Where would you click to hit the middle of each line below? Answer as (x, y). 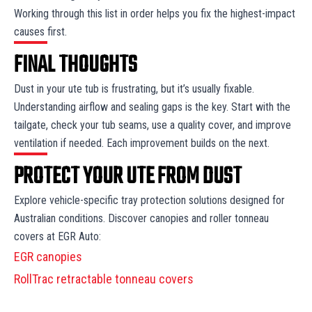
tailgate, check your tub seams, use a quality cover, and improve (153, 125)
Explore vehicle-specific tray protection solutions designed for (149, 200)
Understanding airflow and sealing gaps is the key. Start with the (152, 107)
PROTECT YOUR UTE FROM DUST (128, 177)
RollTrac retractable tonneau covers (104, 279)
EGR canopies (48, 256)
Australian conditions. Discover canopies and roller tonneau (141, 218)
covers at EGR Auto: (59, 236)
